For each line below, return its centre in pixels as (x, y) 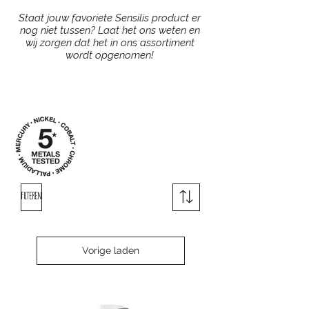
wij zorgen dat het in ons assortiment (110, 43)
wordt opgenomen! (110, 56)
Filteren (31, 197)
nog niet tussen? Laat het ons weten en (110, 31)
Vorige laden (110, 251)
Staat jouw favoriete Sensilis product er (110, 18)
